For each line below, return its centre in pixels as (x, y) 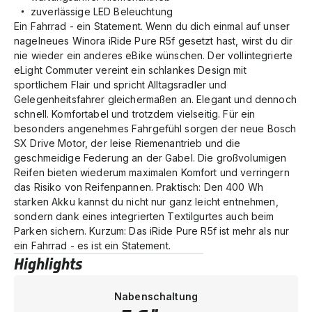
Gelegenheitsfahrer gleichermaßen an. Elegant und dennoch (155, 99)
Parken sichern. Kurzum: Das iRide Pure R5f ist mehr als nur (152, 231)
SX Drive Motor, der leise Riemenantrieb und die (127, 143)
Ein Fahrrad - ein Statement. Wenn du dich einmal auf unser (152, 26)
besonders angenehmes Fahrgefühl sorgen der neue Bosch (155, 128)
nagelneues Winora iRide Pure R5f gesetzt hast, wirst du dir (154, 40)
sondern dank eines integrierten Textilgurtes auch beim (144, 216)
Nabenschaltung (156, 296)
